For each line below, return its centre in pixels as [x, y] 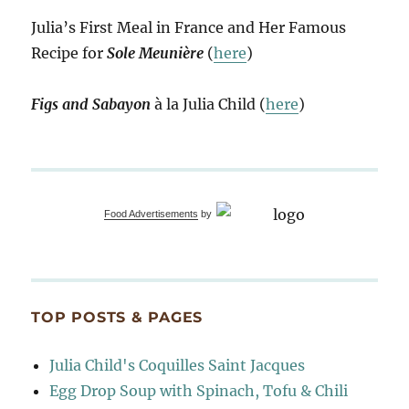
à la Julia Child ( [209, 105]
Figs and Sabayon [91, 105]
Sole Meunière [156, 53]
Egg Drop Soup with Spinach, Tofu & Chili [199, 391]
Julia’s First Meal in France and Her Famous [189, 28]
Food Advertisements [152, 214]
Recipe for [69, 53]
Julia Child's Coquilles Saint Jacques [178, 366]
